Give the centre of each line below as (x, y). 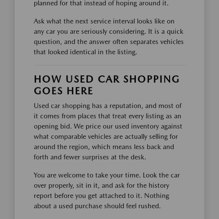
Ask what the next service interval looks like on (104, 21)
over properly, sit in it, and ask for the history (101, 185)
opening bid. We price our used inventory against (108, 126)
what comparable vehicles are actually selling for (106, 136)
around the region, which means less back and (104, 146)
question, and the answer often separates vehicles (109, 41)
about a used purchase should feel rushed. (97, 206)
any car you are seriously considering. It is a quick (109, 31)
